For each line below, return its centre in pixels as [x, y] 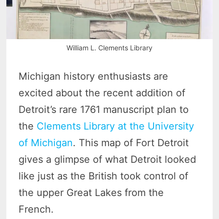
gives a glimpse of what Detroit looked [108, 160]
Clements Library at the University [116, 126]
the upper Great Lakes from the [91, 193]
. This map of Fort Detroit [131, 143]
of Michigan [46, 143]
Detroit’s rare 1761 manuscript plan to [104, 110]
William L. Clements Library [109, 48]
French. [36, 209]
